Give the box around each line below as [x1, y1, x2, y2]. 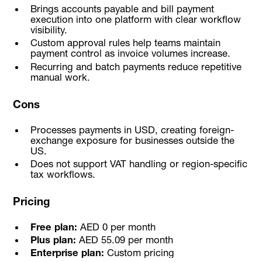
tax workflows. [30, 168, 95, 180]
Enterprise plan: [30, 246, 104, 258]
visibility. [30, 24, 67, 36]
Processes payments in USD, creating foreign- [30, 123, 234, 136]
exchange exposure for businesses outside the [30, 134, 235, 146]
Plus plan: [30, 233, 76, 246]
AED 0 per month [77, 220, 156, 233]
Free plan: [30, 220, 77, 233]
